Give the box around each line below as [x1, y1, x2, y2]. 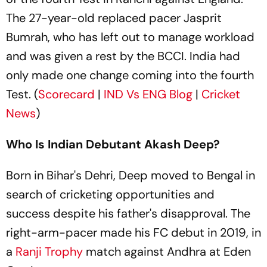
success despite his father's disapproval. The [6, 206, 250, 221]
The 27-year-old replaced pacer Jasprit [6, 10, 222, 26]
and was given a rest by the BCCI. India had [6, 48, 240, 64]
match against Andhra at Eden [86, 244, 251, 259]
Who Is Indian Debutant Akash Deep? [6, 136, 220, 152]
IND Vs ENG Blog [104, 86, 193, 102]
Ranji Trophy [13, 244, 86, 259]
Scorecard [38, 86, 95, 102]
